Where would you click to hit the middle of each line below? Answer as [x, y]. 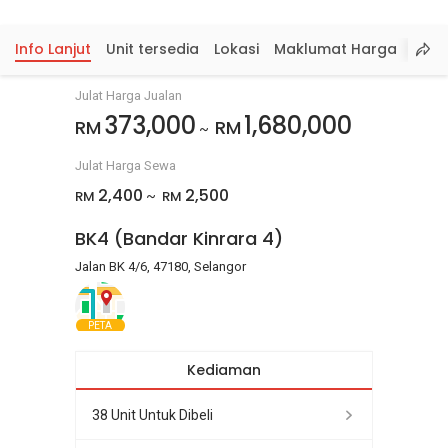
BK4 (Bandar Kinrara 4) [179, 238]
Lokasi [236, 49]
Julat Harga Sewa [125, 165]
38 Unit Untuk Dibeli [152, 414]
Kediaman [224, 370]
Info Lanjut [53, 49]
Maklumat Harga [335, 49]
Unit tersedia [152, 49]
